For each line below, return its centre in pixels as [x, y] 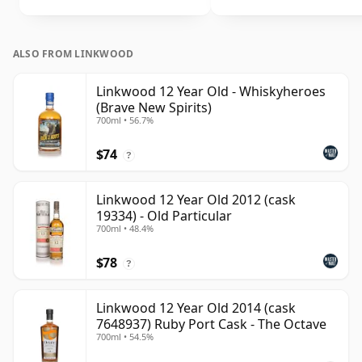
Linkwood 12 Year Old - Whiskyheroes [211, 92]
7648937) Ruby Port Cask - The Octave [211, 324]
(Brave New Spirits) [154, 108]
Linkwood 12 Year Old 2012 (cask [196, 200]
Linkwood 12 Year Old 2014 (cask [196, 308]
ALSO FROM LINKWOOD [74, 54]
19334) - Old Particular [164, 216]
